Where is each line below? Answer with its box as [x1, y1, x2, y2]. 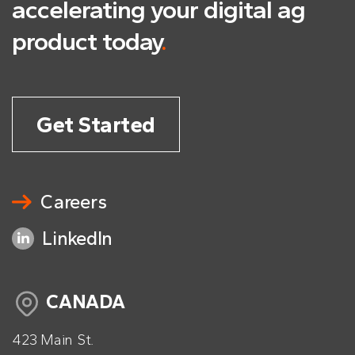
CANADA [46, 290, 125, 313]
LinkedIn [42, 227, 113, 250]
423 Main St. [12, 331, 94, 349]
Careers [40, 190, 107, 213]
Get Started [36, 111, 155, 138]
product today [12, 26, 161, 56]
